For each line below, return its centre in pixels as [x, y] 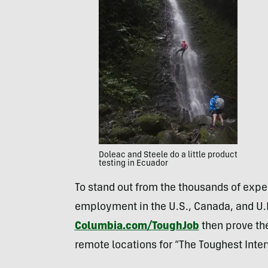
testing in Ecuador [133, 164]
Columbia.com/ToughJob [137, 226]
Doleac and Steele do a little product [168, 155]
